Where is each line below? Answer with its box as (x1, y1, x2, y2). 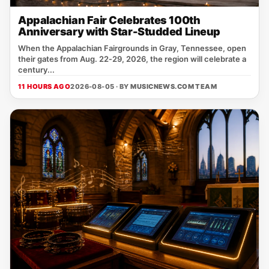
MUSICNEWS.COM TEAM (130, 82, 217, 91)
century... (18, 65, 55, 74)
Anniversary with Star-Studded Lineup (18, 25, 220, 38)
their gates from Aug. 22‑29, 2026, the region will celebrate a (18, 54, 246, 64)
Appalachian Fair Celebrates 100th (18, 14, 201, 26)
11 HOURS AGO (18, 82, 71, 91)
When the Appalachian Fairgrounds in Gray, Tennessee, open (18, 43, 246, 53)
